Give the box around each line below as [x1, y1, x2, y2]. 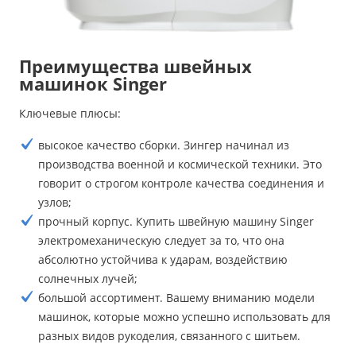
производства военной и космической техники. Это [38, 156, 322, 172]
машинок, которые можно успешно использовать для [38, 308, 331, 324]
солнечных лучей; [38, 270, 137, 286]
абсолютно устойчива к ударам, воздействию [38, 251, 288, 267]
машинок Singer [19, 71, 167, 96]
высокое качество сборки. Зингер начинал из [38, 137, 289, 153]
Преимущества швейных [19, 53, 252, 79]
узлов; [38, 194, 72, 210]
